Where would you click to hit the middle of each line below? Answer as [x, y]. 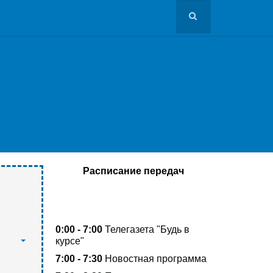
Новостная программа [156, 259]
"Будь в [173, 229]
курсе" [70, 241]
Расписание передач [133, 171]
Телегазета [131, 229]
